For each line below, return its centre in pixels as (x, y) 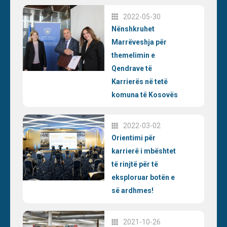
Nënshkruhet (133, 29)
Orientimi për (134, 138)
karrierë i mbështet (144, 151)
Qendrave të (132, 68)
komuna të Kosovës (145, 94)
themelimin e (134, 55)
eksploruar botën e (143, 178)
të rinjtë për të (135, 164)
